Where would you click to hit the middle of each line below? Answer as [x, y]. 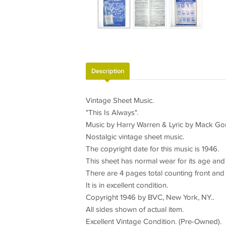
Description [107, 71]
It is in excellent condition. [127, 185]
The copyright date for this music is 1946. [152, 149]
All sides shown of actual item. [134, 209]
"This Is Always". [112, 112]
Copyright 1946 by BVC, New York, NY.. [150, 197]
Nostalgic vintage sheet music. [135, 137]
